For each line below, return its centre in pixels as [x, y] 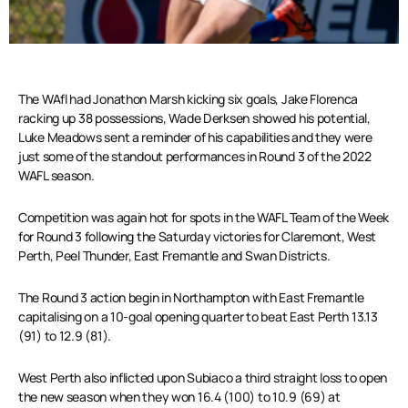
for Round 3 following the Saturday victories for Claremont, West [198, 237]
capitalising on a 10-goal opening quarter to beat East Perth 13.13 [198, 317]
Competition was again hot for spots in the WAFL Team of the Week [204, 218]
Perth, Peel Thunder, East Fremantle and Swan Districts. [174, 256]
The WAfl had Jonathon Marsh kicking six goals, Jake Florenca [189, 99]
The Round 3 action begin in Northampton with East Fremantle [191, 298]
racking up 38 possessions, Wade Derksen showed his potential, [194, 118]
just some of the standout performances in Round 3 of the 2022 [195, 157]
